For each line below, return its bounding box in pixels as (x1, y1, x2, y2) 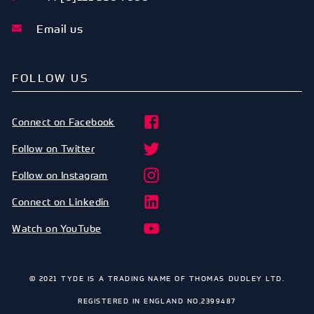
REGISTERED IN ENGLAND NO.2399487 (78, 295, 236, 306)
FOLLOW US (12, 70, 88, 85)
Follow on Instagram (12, 168, 108, 182)
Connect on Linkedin (12, 194, 109, 208)
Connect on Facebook (12, 114, 115, 128)
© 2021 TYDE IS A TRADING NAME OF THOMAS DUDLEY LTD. (29, 273, 285, 283)
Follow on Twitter (12, 141, 95, 155)
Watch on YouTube (12, 221, 102, 235)
